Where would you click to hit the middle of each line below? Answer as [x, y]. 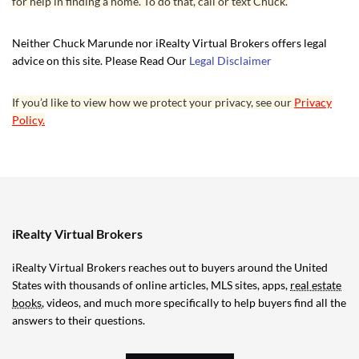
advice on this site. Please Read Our [101, 60]
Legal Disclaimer [230, 60]
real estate [316, 284]
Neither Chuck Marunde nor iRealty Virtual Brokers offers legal [169, 42]
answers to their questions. [79, 320]
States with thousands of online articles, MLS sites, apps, [151, 284]
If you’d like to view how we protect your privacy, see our [153, 102]
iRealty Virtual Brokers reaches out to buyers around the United [170, 267]
